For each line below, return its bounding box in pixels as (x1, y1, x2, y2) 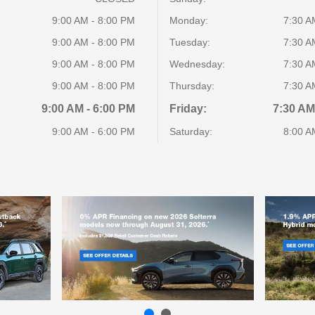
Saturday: (169, 126, 212, 137)
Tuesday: (169, 37, 210, 48)
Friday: (169, 103, 207, 115)
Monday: (169, 15, 208, 26)
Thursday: (169, 80, 214, 91)
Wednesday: (169, 58, 225, 70)
